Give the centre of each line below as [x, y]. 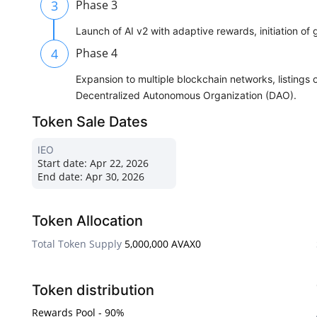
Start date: [62, 163]
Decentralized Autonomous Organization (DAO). [186, 96]
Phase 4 [97, 53]
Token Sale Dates [90, 122]
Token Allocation [87, 221]
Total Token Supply [77, 244]
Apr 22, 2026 [118, 163]
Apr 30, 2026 [114, 177]
